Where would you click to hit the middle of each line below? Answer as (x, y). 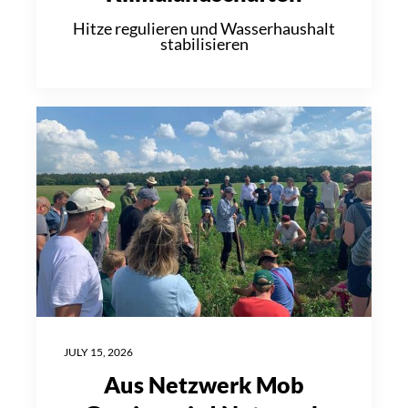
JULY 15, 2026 (98, 352)
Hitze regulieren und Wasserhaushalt (204, 29)
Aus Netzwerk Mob (204, 384)
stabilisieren (204, 44)
